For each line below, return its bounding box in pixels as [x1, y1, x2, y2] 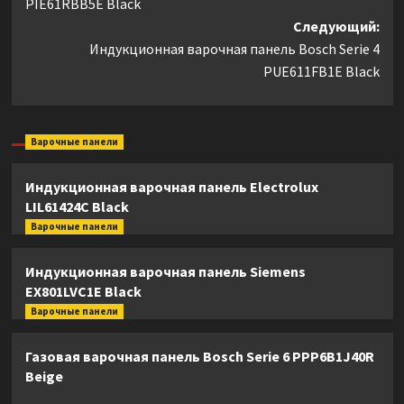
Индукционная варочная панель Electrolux [24, 178, 318, 197]
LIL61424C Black [24, 197, 129, 216]
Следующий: [292, 17, 380, 36]
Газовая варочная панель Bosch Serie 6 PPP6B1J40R [24, 347, 374, 366]
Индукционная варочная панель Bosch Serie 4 [88, 40, 380, 59]
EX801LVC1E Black [24, 282, 142, 301]
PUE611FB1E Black [262, 62, 380, 81]
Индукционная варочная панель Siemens [24, 262, 306, 281]
